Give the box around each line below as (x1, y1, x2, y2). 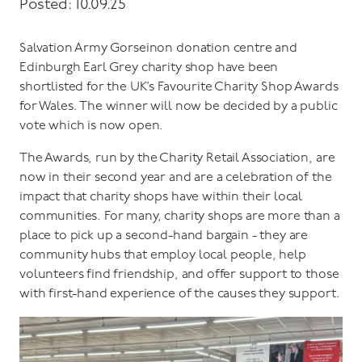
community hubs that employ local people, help (19, 249, 306, 262)
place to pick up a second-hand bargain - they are (19, 229, 309, 242)
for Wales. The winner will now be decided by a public (19, 100, 338, 113)
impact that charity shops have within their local (19, 191, 303, 204)
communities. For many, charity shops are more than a (19, 210, 340, 223)
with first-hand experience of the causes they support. (19, 288, 340, 301)
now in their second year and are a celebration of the (19, 171, 332, 184)
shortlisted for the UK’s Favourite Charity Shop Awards (19, 81, 339, 94)
